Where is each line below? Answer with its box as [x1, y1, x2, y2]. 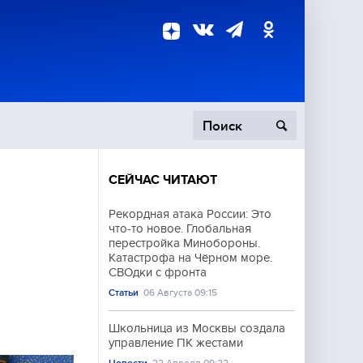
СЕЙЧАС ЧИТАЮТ [109, 173, 217, 187]
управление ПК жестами [109, 336, 243, 349]
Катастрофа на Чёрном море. [109, 251, 272, 264]
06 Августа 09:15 [143, 287, 218, 298]
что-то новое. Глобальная [109, 222, 251, 235]
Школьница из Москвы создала [109, 322, 285, 335]
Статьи [109, 287, 139, 298]
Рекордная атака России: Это [109, 207, 271, 220]
